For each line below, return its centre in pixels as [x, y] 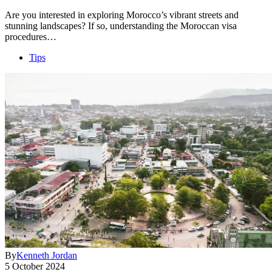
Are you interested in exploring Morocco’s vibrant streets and [122, 15]
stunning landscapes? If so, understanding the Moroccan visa [121, 26]
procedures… [31, 37]
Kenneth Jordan [47, 256]
